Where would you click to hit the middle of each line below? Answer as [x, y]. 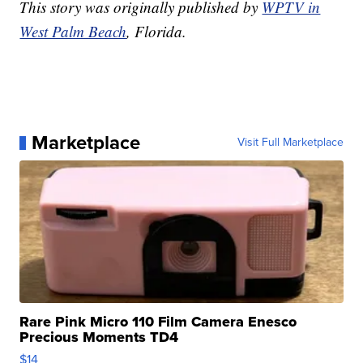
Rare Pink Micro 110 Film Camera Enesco [158, 322]
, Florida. [157, 32]
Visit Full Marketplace [290, 143]
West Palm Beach [73, 32]
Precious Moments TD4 [99, 337]
